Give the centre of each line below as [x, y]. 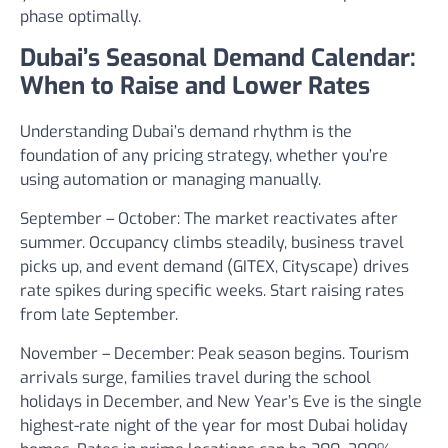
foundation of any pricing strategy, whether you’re [204, 155]
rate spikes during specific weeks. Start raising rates [212, 290]
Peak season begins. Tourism [301, 353]
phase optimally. [80, 16]
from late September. [99, 314]
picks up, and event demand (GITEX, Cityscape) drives [214, 266]
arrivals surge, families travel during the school [195, 377]
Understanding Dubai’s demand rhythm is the [186, 131]
